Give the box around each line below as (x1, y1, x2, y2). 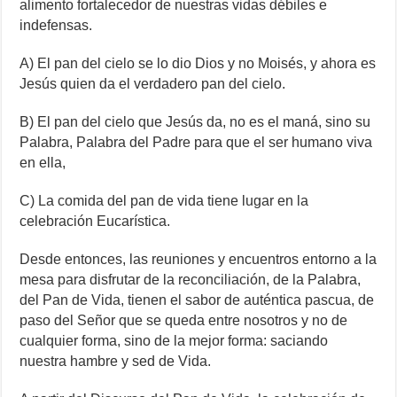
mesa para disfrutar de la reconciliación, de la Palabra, (19, 272, 362, 288)
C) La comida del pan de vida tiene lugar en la (19, 193, 309, 209)
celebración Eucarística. (19, 214, 171, 230)
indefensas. (19, 18, 100, 34)
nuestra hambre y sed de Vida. (19, 354, 212, 370)
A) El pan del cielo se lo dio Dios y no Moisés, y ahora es (19, 56, 377, 72)
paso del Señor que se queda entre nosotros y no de (19, 313, 348, 329)
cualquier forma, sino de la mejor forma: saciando (19, 333, 329, 349)
